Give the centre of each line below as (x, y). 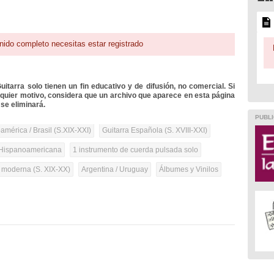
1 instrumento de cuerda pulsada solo (136, 150)
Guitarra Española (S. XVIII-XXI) (155, 131)
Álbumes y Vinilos (189, 170)
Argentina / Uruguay (115, 170)
